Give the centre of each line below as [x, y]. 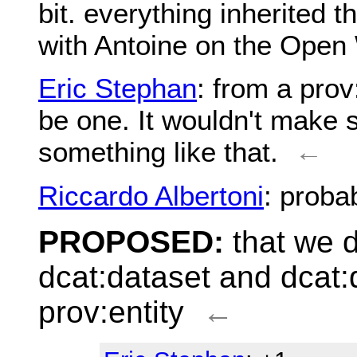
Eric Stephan [118, 88]
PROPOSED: [131, 241]
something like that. [158, 152]
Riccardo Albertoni [151, 195]
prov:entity [111, 312]
